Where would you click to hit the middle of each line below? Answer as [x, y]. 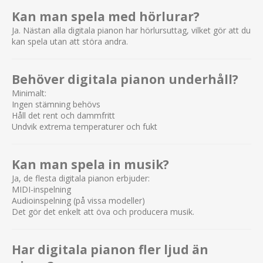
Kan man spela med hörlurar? [106, 16]
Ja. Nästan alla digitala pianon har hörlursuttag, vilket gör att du [131, 30]
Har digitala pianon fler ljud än [110, 249]
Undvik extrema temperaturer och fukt [85, 126]
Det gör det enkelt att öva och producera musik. [103, 211]
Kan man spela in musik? [90, 164]
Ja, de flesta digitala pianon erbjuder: [81, 178]
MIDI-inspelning [41, 189]
